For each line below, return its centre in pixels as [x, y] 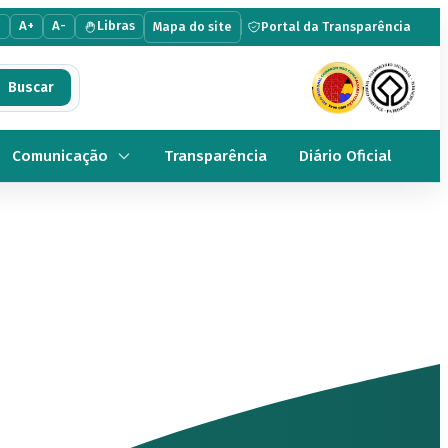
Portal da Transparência [336, 26]
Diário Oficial [345, 156]
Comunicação [60, 156]
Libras [116, 26]
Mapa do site [193, 26]
